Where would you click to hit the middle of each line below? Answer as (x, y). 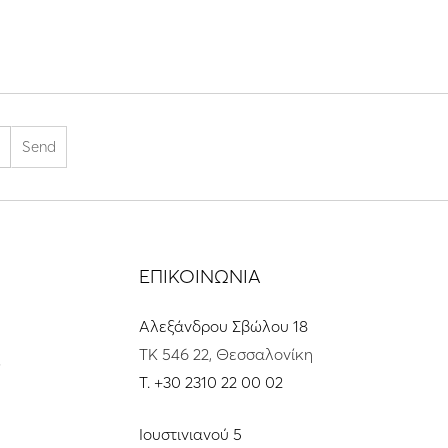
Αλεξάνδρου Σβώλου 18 (223, 326)
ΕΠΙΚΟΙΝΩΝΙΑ (199, 276)
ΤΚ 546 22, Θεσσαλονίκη (225, 354)
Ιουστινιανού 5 (190, 434)
